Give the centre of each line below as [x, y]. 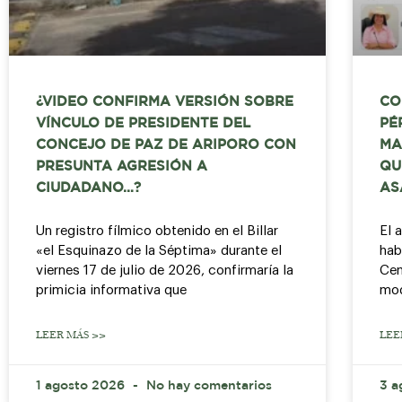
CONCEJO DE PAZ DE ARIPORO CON [166, 145]
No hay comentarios [207, 386]
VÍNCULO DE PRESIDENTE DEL [143, 124]
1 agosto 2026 [82, 386]
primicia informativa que [111, 291]
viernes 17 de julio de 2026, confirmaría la [165, 271]
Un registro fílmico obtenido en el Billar [157, 232]
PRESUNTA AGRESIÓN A [122, 167]
